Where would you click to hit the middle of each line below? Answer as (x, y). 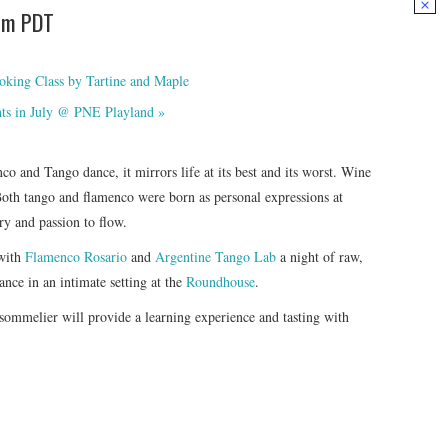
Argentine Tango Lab (215, 257)
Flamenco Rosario (76, 257)
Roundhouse (220, 282)
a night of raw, (319, 257)
